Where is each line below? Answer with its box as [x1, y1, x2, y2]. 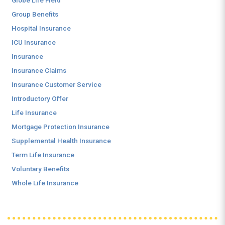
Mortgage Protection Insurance [12, 123, 109, 131]
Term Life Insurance [12, 151, 74, 159]
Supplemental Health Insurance [12, 137, 111, 145]
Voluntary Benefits [12, 165, 69, 173]
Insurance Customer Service [12, 80, 101, 88]
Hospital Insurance [12, 24, 71, 32]
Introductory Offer [12, 94, 68, 102]
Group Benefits [12, 10, 58, 18]
